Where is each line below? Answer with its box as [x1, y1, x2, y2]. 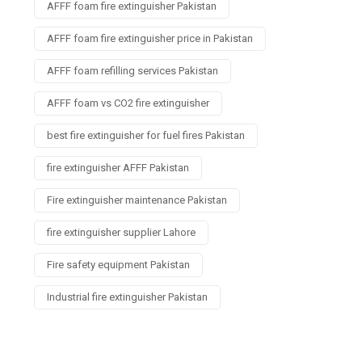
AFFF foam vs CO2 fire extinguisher [47, 97, 209, 110]
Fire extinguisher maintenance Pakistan [47, 194, 227, 207]
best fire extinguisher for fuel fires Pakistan [47, 129, 245, 142]
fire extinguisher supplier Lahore [47, 226, 196, 239]
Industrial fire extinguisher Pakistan [47, 291, 208, 304]
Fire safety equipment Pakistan [47, 259, 190, 271]
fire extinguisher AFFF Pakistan [47, 162, 189, 175]
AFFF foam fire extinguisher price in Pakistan [47, 32, 253, 45]
